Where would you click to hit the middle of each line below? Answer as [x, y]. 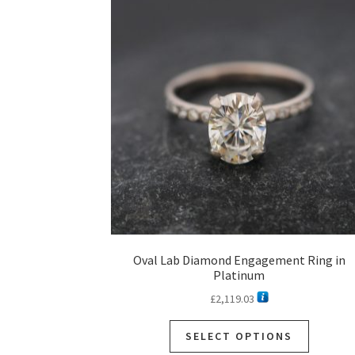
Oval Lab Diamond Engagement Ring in [239, 260]
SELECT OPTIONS [239, 336]
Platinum [239, 275]
